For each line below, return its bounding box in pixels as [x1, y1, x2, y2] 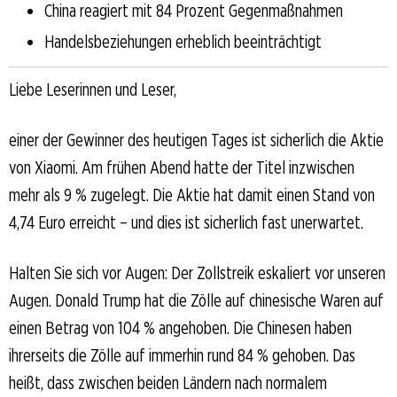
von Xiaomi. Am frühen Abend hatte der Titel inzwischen [9, 156, 354, 178]
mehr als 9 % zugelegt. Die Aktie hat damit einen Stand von [9, 183, 375, 206]
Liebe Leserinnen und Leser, [9, 78, 176, 100]
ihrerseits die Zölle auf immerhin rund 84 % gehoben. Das [9, 344, 355, 366]
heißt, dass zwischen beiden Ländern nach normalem [9, 371, 327, 393]
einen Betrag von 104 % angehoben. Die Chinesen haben [9, 316, 352, 339]
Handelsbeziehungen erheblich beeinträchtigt [44, 30, 322, 52]
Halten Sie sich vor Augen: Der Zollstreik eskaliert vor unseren [9, 261, 385, 284]
